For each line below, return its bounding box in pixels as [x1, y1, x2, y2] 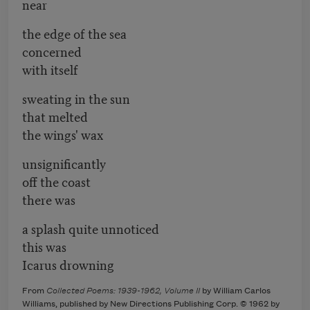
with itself [22, 60, 78, 79]
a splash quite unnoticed [22, 219, 159, 238]
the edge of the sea [22, 24, 127, 43]
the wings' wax [22, 125, 103, 144]
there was [22, 190, 75, 209]
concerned [22, 42, 82, 61]
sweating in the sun [22, 89, 130, 108]
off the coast [22, 172, 91, 191]
